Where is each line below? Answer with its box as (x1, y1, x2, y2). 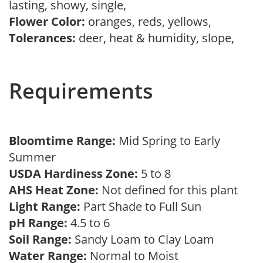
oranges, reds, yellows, (85, 14, 217, 29)
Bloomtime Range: (9, 133, 119, 149)
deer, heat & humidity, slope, (76, 30, 240, 46)
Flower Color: (9, 14, 85, 29)
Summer (9, 149, 62, 165)
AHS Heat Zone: (9, 182, 99, 198)
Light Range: (9, 198, 80, 214)
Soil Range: (9, 231, 72, 247)
